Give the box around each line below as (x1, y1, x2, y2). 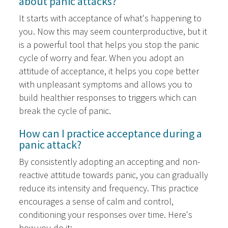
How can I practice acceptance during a (19, 126, 203, 141)
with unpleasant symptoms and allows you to (19, 78, 193, 91)
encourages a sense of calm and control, (19, 195, 174, 208)
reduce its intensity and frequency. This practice (19, 182, 199, 194)
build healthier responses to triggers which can (19, 92, 197, 104)
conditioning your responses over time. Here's (19, 209, 193, 221)
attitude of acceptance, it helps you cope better (19, 65, 199, 77)
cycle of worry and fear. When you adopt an (19, 52, 184, 64)
